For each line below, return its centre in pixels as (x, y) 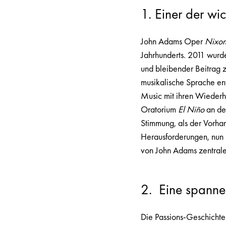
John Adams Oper (173, 41)
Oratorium (160, 109)
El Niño (191, 109)
